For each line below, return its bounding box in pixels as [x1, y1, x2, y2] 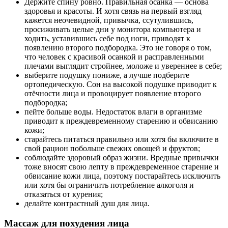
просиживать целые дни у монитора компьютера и [24, 25, 201, 34]
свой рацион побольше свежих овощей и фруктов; [24, 144, 200, 153]
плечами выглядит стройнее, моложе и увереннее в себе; [24, 62, 222, 71]
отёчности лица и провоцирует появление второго [24, 89, 201, 98]
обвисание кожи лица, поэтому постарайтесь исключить [24, 172, 220, 181]
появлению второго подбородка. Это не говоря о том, [24, 43, 212, 52]
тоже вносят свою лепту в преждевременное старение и [24, 162, 219, 172]
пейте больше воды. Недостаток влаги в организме [24, 107, 202, 117]
